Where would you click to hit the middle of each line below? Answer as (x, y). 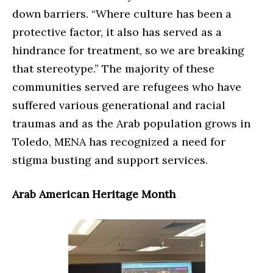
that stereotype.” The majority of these (113, 69)
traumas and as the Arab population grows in (131, 124)
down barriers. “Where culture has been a (122, 14)
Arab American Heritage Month (94, 194)
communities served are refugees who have (127, 87)
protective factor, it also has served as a (117, 32)
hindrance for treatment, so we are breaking (128, 51)
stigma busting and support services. (110, 160)
